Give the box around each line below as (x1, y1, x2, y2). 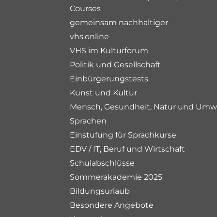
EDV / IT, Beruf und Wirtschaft (70, 144, 185, 154)
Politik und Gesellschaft (70, 60, 161, 69)
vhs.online (70, 32, 109, 41)
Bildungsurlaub (70, 186, 130, 196)
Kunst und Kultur (70, 88, 137, 97)
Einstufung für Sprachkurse (70, 130, 176, 139)
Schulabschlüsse (70, 158, 135, 168)
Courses (70, 4, 101, 13)
